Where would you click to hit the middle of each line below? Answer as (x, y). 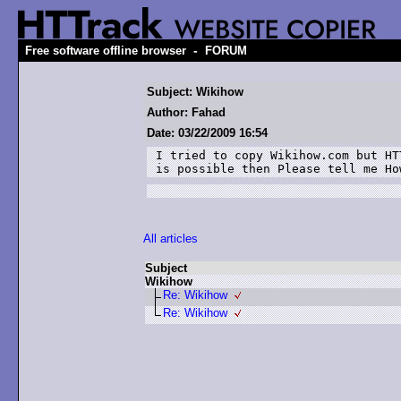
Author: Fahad (186, 112)
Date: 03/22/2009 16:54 (207, 133)
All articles (171, 239)
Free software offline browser (106, 51)
